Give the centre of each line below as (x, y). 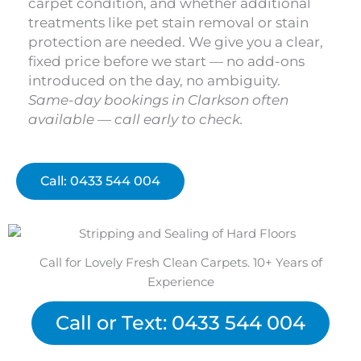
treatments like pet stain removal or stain (168, 23)
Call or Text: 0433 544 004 (180, 323)
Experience (180, 282)
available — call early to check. (136, 120)
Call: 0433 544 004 (100, 181)
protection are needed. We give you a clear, (176, 42)
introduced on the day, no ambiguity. (154, 81)
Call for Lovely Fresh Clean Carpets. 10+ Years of (180, 263)
